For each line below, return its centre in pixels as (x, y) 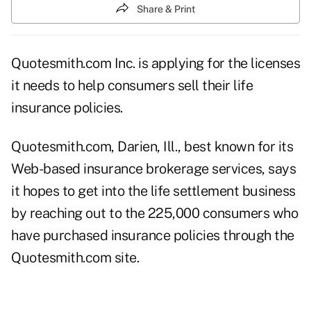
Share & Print (166, 9)
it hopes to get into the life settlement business (153, 191)
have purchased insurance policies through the (153, 236)
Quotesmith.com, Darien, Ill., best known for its (152, 147)
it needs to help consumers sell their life (132, 86)
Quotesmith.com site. (75, 258)
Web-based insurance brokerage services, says (153, 169)
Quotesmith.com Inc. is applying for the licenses (155, 64)
